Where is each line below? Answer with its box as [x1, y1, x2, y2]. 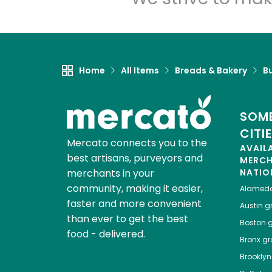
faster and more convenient [66, 196, 202, 211]
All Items [121, 64, 159, 76]
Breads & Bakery [175, 64, 247, 76]
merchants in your [66, 166, 154, 180]
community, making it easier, [66, 181, 203, 195]
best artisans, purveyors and [66, 151, 203, 165]
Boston [239, 217, 266, 228]
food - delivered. [66, 226, 145, 241]
